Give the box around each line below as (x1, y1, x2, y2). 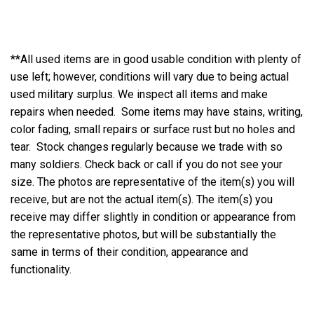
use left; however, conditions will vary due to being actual (11, 69, 289, 83)
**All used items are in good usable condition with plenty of (11, 52, 301, 66)
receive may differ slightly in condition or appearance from (11, 210, 296, 224)
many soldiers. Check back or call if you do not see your (11, 157, 282, 171)
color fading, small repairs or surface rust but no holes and (11, 122, 295, 136)
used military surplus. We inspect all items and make (11, 87, 268, 101)
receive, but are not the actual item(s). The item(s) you (11, 192, 273, 206)
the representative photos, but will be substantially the (11, 227, 276, 241)
